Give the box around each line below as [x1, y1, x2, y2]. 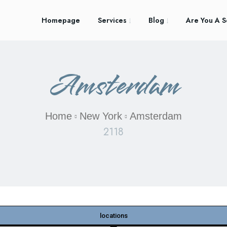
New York [80, 110, 122, 122]
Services [98, 15, 127, 25]
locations [99, 212, 128, 219]
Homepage [42, 15, 80, 25]
